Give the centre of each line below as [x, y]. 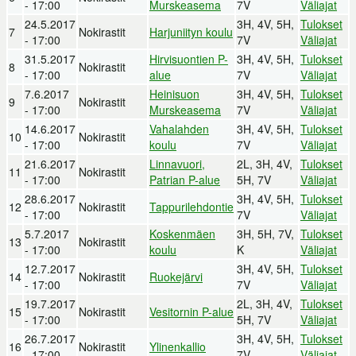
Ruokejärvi [176, 276]
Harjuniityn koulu [191, 31]
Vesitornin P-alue [192, 311]
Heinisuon [174, 93]
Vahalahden [179, 128]
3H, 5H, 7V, [265, 233]
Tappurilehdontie [192, 206]
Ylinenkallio [178, 346]
